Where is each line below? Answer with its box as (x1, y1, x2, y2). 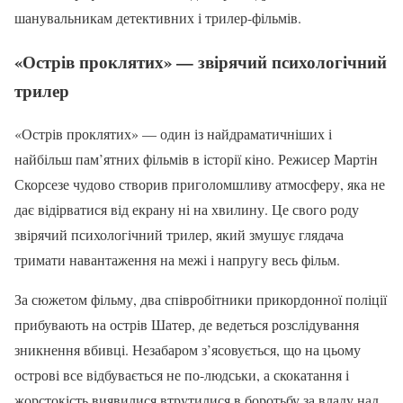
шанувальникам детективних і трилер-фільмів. (14, 8, 301, 28)
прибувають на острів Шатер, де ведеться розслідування (14, 315, 359, 335)
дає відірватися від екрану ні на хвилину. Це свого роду (14, 200, 359, 219)
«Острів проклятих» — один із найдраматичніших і (14, 124, 332, 144)
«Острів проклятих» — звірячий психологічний (14, 49, 387, 74)
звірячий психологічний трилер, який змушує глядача (14, 225, 344, 245)
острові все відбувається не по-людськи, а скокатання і (14, 365, 349, 385)
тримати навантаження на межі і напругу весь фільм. (14, 250, 340, 270)
